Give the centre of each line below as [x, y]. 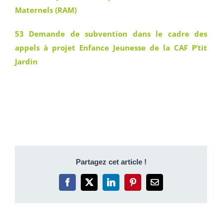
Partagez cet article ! [111, 162]
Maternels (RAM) [46, 10]
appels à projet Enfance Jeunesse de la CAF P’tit [111, 48]
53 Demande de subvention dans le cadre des [111, 34]
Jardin [26, 61]
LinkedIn [126, 186]
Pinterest [147, 186]
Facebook [83, 186]
